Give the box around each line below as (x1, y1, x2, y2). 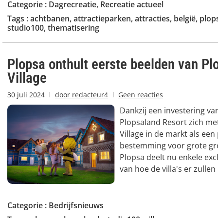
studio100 (7, 22, 44, 33)
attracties (135, 13, 170, 24)
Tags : (7, 13, 30, 24)
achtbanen (30, 13, 70, 24)
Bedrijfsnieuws (49, 200, 104, 211)
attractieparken (73, 13, 131, 24)
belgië (174, 13, 196, 24)
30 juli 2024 (7, 90, 45, 99)
